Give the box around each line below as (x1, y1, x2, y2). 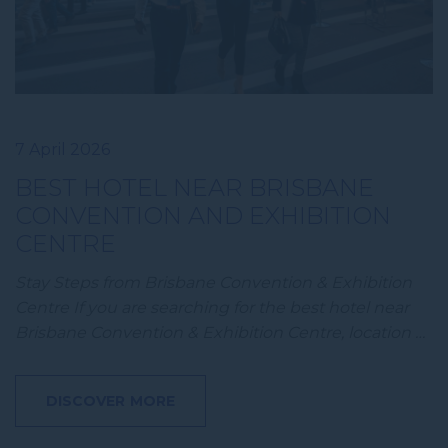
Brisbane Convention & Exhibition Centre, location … (15, 322, 425, 342)
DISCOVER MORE (46, 391, 175, 410)
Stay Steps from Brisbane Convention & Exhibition (15, 272, 412, 292)
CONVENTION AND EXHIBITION (15, 200, 391, 230)
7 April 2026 (15, 139, 110, 159)
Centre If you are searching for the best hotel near (15, 297, 409, 317)
